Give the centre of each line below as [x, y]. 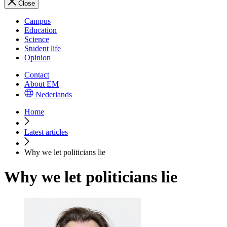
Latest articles [46, 132]
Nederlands [54, 94]
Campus [37, 21]
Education [41, 30]
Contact [37, 75]
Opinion [37, 58]
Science [37, 39]
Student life [43, 48]
